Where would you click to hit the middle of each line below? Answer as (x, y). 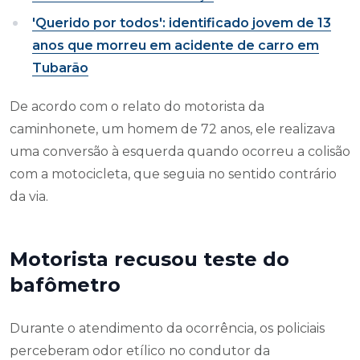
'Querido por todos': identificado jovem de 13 (182, 23)
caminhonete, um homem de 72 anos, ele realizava (172, 129)
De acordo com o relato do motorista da (137, 107)
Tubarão (60, 68)
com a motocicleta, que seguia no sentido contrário (173, 174)
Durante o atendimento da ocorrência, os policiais (167, 329)
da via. (29, 197)
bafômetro (65, 285)
